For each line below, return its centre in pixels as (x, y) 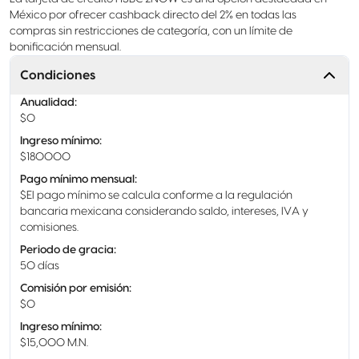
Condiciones (58, 75)
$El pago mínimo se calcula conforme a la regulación (156, 196)
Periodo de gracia (67, 250)
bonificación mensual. (65, 47)
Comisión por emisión (75, 288)
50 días (40, 266)
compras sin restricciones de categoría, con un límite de (151, 31)
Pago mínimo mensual (77, 179)
